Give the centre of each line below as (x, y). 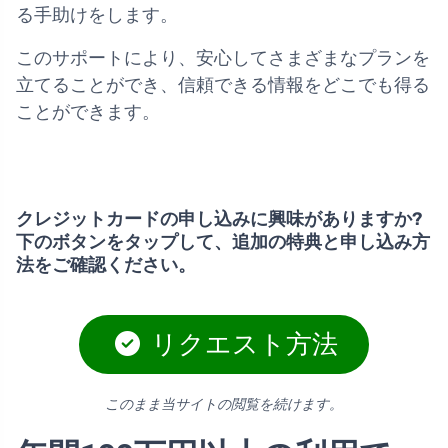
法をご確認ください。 (106, 265)
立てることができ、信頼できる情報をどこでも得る (223, 85)
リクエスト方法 (241, 344)
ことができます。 (88, 112)
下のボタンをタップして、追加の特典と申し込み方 (223, 242)
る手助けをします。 (97, 15)
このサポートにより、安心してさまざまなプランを (223, 58)
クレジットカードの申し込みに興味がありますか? (219, 219)
